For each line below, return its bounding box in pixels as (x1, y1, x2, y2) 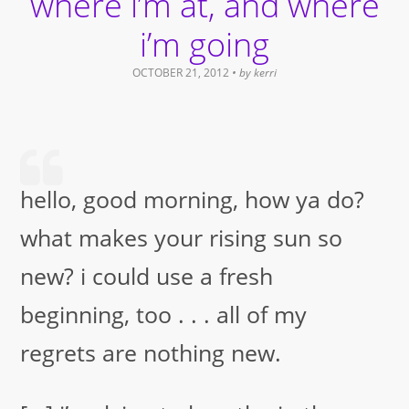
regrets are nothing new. (20, 337, 282, 369)
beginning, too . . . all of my (20, 299, 308, 330)
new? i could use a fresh (20, 260, 274, 292)
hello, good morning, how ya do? (20, 184, 365, 215)
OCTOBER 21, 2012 (132, 65, 229, 79)
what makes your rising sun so (20, 222, 343, 254)
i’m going (140, 21, 269, 67)
